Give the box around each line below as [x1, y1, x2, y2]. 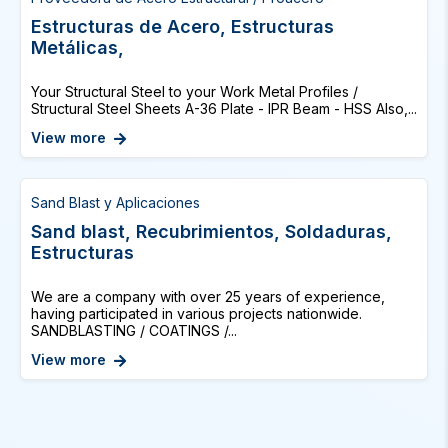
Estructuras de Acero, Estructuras [31, 16, 334, 37]
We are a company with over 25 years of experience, [31, 288, 385, 305]
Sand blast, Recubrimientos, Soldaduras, [31, 221, 392, 242]
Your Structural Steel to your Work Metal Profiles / [31, 83, 358, 100]
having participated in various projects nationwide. [31, 305, 362, 322]
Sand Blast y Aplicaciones [31, 194, 200, 211]
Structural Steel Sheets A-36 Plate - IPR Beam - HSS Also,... [31, 100, 417, 117]
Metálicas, [31, 37, 124, 58]
